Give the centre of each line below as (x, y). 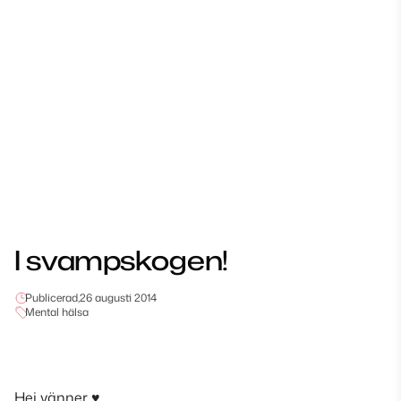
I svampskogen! (121, 260)
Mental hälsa (57, 312)
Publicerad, (52, 298)
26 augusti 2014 (118, 298)
